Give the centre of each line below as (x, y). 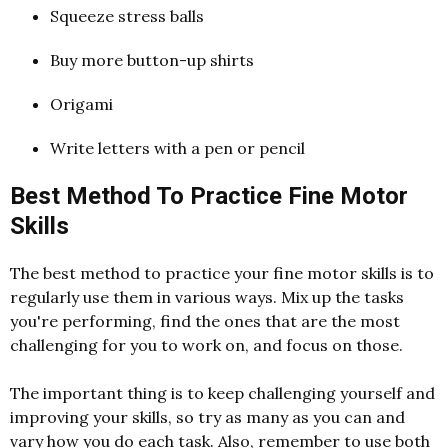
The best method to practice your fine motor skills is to (222, 272)
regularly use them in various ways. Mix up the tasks (207, 296)
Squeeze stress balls (127, 16)
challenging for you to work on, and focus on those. (206, 344)
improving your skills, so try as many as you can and (207, 416)
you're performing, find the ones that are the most (205, 320)
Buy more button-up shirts (152, 60)
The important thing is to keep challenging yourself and (222, 392)
